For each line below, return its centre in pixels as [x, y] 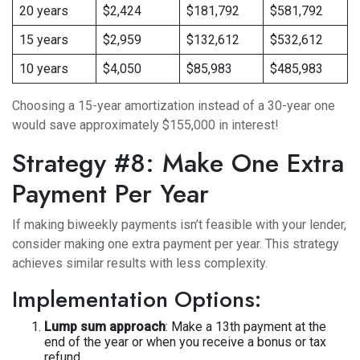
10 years [44, 69]
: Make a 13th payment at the [246, 327]
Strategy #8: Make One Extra [178, 163]
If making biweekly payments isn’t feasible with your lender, [179, 225]
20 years [44, 11]
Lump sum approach [105, 327]
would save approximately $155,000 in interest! [145, 125]
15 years [44, 40]
